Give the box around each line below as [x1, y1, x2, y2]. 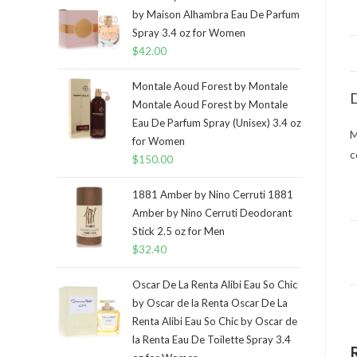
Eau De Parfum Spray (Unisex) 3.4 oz [132, 116, 301, 129]
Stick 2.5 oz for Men [132, 225, 225, 237]
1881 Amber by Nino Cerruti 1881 [132, 188, 293, 201]
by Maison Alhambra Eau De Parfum [132, 8, 300, 21]
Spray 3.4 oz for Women [132, 26, 245, 39]
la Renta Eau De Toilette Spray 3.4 [132, 333, 291, 346]
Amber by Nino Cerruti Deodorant [132, 206, 292, 219]
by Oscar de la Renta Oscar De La [132, 296, 288, 309]
